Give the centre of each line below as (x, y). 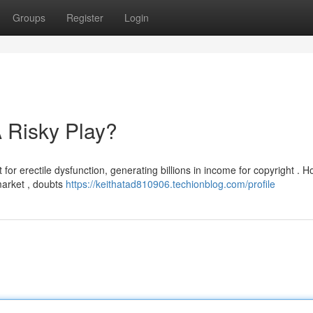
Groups (29, 17)
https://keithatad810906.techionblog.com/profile (170, 184)
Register (85, 17)
